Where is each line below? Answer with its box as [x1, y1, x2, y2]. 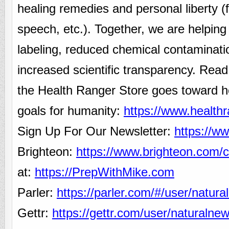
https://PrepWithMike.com [34, 165, 174, 179]
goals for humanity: [17, 103, 124, 118]
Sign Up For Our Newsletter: [17, 124, 174, 138]
